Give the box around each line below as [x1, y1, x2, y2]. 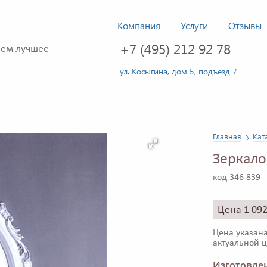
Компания [117, 19, 160, 32]
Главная [213, 131, 241, 142]
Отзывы [228, 19, 262, 32]
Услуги [181, 19, 208, 32]
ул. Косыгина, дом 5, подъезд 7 [120, 65, 237, 77]
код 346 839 [213, 173, 260, 183]
